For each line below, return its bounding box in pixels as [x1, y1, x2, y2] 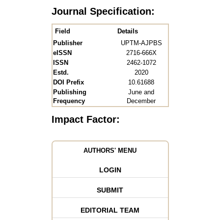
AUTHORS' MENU [83, 147, 137, 155]
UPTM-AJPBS [120, 39, 162, 47]
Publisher [53, 39, 82, 47]
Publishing [53, 88, 86, 96]
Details [117, 27, 138, 35]
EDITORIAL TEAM [81, 206, 139, 215]
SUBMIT [97, 186, 123, 194]
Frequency [53, 97, 85, 105]
